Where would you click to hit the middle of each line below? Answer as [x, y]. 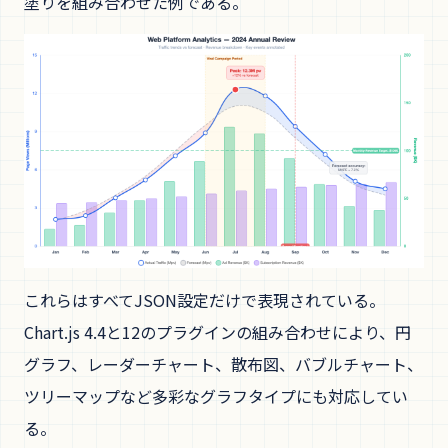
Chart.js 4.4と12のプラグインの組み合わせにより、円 [217, 331]
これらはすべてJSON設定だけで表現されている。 [204, 299]
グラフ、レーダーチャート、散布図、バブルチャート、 [223, 363]
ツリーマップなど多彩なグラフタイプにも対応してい [216, 395]
